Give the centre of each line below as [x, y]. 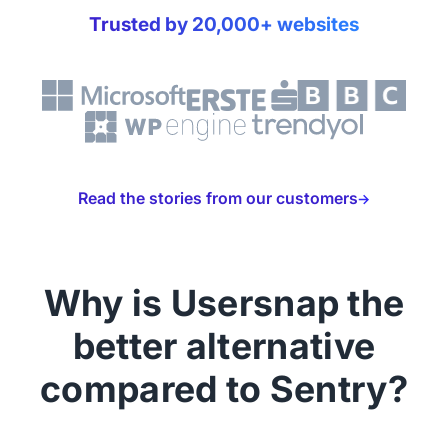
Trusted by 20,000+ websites [224, 24]
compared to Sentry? [224, 389]
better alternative [224, 346]
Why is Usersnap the [224, 303]
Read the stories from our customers [218, 199]
